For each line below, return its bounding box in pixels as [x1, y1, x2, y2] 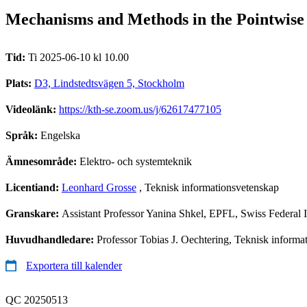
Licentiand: [5, 181, 62, 193]
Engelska [40, 129, 80, 141]
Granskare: [5, 207, 62, 219]
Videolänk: [5, 103, 59, 115]
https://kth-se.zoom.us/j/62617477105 [59, 103, 221, 115]
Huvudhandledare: [5, 233, 97, 245]
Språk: [5, 129, 40, 141]
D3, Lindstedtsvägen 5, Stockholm [34, 77, 184, 89]
